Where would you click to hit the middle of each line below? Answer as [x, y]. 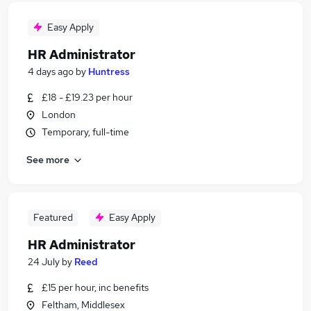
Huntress [109, 72]
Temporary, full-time [85, 132]
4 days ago [51, 72]
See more [48, 159]
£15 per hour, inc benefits [95, 287]
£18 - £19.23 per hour [87, 97]
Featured [53, 217]
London [59, 115]
